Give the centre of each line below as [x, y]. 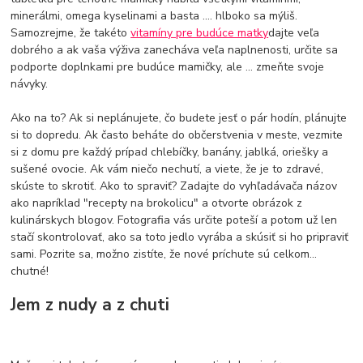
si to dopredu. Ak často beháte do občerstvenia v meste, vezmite [177, 135]
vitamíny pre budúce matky [200, 33]
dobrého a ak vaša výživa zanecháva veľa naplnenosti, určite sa [175, 50]
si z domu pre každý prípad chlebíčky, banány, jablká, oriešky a [170, 152]
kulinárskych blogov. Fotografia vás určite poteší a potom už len [174, 220]
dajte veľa [294, 33]
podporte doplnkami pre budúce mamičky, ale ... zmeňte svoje [168, 67]
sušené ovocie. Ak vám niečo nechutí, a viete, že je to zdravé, [167, 169]
